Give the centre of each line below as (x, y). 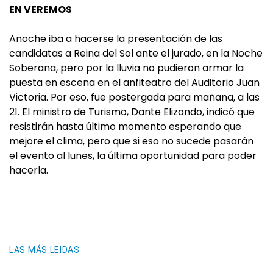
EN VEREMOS (41, 9)
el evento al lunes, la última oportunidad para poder (133, 156)
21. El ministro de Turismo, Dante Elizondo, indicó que (132, 112)
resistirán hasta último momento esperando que (125, 126)
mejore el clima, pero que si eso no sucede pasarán (131, 141)
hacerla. (29, 170)
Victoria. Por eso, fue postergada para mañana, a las (134, 97)
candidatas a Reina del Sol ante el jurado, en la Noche (136, 53)
